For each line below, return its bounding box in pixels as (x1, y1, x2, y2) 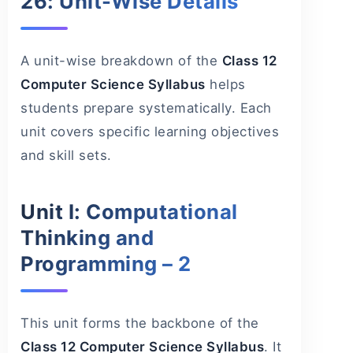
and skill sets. (20, 147, 112, 164)
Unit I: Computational (20, 199, 238, 225)
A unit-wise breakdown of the (20, 53, 222, 69)
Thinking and (20, 225, 154, 251)
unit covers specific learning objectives (20, 124, 279, 140)
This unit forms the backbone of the (20, 315, 259, 332)
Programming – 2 (20, 251, 191, 277)
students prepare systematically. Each (20, 100, 272, 117)
